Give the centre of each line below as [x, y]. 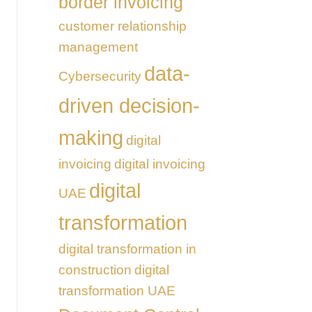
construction [95, 270]
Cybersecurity [100, 76]
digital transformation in [127, 249]
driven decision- [129, 105]
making [91, 137]
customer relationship [122, 26]
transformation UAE [117, 290]
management [98, 47]
